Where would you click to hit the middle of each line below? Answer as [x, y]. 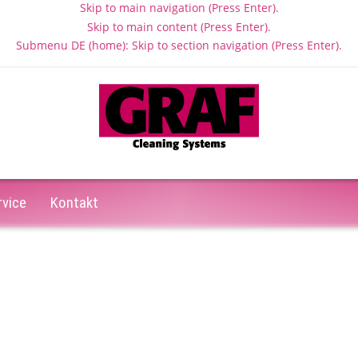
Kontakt [74, 203]
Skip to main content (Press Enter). [179, 26]
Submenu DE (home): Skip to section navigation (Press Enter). [179, 45]
